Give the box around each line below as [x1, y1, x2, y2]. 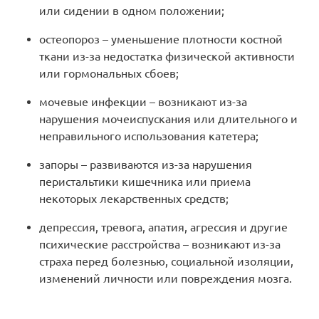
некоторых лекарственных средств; [39, 192, 229, 206]
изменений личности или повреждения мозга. [39, 272, 292, 286]
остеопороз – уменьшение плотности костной [39, 33, 283, 46]
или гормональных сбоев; [39, 67, 179, 80]
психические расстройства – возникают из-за [39, 238, 281, 251]
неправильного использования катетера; [39, 130, 258, 143]
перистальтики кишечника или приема [39, 175, 251, 189]
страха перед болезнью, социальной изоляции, [39, 255, 293, 268]
